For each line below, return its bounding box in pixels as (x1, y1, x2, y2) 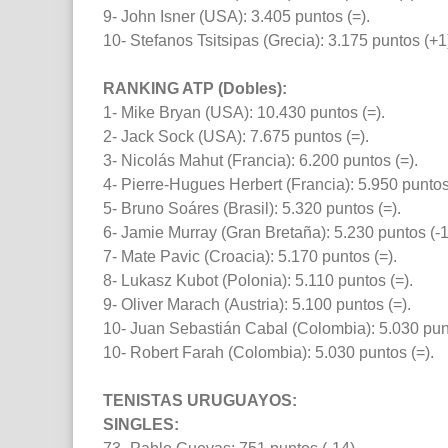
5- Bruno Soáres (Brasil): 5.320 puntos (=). (103, 200, 401, 218)
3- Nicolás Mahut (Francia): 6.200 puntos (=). (103, 152, 418, 170)
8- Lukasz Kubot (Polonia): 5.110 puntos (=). (103, 272, 413, 290)
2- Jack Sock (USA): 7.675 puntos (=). (103, 128, 369, 146)
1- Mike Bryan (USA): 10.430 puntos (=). (103, 104, 385, 122)
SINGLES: (103, 416, 179, 434)
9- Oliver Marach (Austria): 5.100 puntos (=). (103, 296, 411, 314)
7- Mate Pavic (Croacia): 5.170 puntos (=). (103, 248, 397, 266)
